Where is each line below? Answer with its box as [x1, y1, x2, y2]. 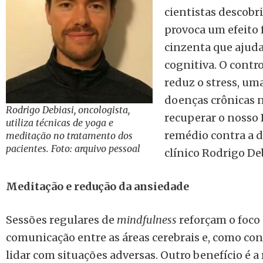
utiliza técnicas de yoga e [6, 117, 113, 129]
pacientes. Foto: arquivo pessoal [6, 143, 140, 155]
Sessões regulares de [6, 213, 117, 227]
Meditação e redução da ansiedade [6, 180, 189, 193]
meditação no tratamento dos [6, 130, 133, 142]
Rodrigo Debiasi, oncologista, [6, 104, 130, 116]
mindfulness [117, 213, 177, 227]
